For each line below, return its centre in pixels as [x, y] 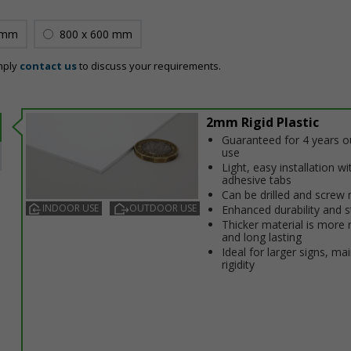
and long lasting [262, 237]
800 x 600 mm [96, 34]
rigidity [238, 264]
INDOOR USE [71, 208]
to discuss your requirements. [149, 66]
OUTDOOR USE [163, 208]
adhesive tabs [257, 180]
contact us [48, 66]
